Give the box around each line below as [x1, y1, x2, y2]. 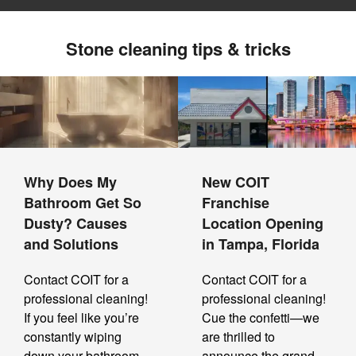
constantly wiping [24, 327, 122, 346]
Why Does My [24, 172, 117, 193]
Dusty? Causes [24, 213, 127, 234]
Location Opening [202, 213, 323, 234]
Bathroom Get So [24, 192, 141, 214]
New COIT [202, 172, 269, 193]
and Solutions [24, 234, 118, 255]
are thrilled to [202, 327, 275, 346]
